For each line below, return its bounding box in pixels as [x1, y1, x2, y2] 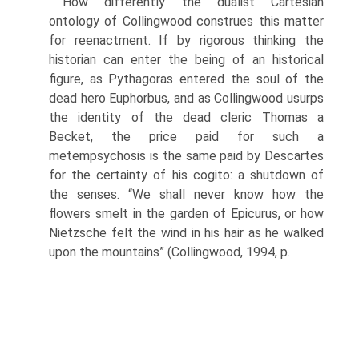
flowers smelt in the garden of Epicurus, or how [49, 206, 324, 221]
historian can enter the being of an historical [49, 52, 324, 67]
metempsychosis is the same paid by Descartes [49, 148, 324, 163]
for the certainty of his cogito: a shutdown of [49, 167, 324, 183]
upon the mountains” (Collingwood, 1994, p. [49, 244, 290, 260]
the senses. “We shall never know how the [49, 187, 324, 202]
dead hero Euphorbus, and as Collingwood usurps [49, 91, 324, 106]
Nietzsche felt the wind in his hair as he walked [49, 225, 324, 240]
